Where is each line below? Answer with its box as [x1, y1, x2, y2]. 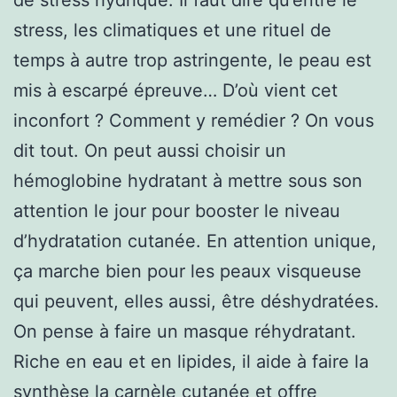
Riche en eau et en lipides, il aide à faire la [13, 350, 369, 372]
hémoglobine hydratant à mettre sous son [13, 169, 362, 191]
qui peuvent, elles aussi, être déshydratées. [13, 290, 379, 312]
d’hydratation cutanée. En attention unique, [13, 230, 377, 252]
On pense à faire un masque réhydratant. [13, 320, 356, 342]
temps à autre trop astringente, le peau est [13, 49, 371, 71]
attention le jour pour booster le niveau [13, 199, 340, 222]
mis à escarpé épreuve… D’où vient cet [13, 79, 338, 101]
